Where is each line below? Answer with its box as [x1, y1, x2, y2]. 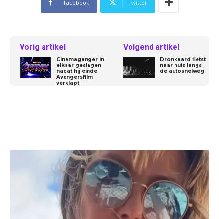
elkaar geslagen [56, 62, 101, 68]
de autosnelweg [160, 67, 205, 74]
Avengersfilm [56, 73, 93, 80]
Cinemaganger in [56, 56, 104, 63]
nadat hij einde [56, 67, 97, 74]
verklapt [56, 79, 79, 86]
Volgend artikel [123, 42, 180, 52]
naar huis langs [160, 62, 202, 68]
